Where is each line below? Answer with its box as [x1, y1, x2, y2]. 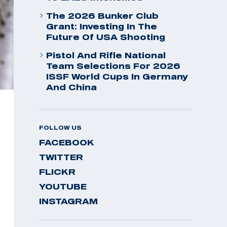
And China [46, 83, 97, 92]
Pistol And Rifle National [46, 51, 166, 60]
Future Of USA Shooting [46, 32, 165, 42]
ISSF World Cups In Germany [46, 72, 188, 81]
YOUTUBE [39, 182, 87, 191]
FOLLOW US [39, 125, 82, 131]
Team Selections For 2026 [46, 61, 180, 70]
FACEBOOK [39, 138, 94, 147]
